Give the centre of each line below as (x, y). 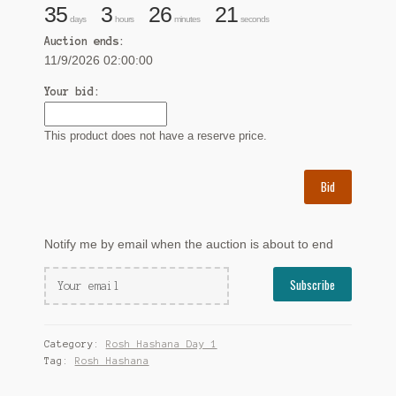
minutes (187, 19)
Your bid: (72, 92)
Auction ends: (84, 41)
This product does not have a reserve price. (155, 136)
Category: (75, 344)
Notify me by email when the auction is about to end (188, 245)
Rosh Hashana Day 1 (161, 344)
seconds (254, 19)
